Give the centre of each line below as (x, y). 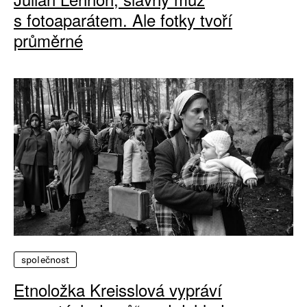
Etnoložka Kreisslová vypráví (118, 290)
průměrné (48, 40)
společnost (46, 260)
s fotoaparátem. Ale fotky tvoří (123, 19)
